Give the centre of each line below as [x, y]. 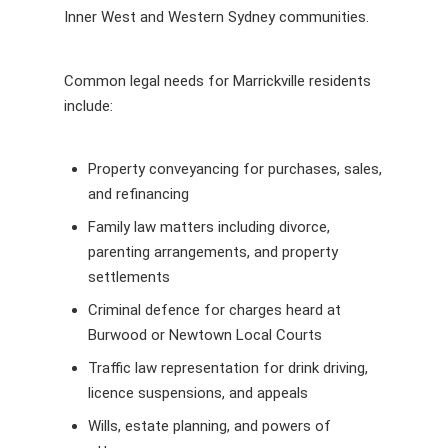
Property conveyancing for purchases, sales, [235, 169]
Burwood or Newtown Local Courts [205, 335]
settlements [129, 277]
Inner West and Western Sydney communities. [216, 17]
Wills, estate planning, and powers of [209, 426]
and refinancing [138, 194]
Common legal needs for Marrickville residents [217, 80]
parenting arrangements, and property [213, 252]
